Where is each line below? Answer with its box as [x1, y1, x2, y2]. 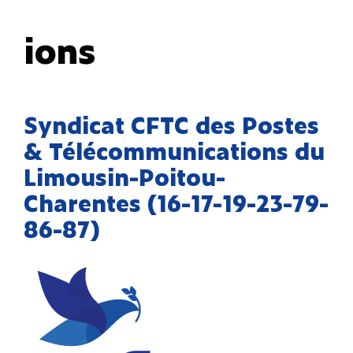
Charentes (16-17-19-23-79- [24, 186, 329, 218]
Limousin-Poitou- [24, 160, 225, 192]
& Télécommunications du [24, 134, 325, 166]
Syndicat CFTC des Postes [24, 108, 319, 140]
